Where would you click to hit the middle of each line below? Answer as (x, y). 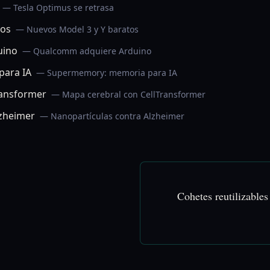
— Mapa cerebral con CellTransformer (128, 94)
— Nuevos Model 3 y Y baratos (77, 29)
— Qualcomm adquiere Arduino (87, 51)
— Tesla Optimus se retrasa (58, 8)
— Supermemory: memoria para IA (107, 73)
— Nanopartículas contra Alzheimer (112, 116)
